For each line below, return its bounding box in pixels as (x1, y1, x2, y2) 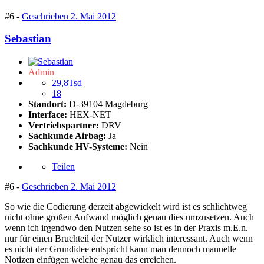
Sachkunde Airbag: (28, 131, 106, 141)
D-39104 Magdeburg (69, 99, 148, 110)
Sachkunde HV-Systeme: (28, 141, 127, 152)
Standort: (28, 99, 69, 110)
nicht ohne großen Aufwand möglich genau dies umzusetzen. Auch (5, 212, 254, 223)
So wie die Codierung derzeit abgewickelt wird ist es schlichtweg (5, 202, 247, 212)
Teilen (52, 161, 75, 172)
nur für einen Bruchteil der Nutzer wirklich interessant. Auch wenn (5, 233, 253, 244)
